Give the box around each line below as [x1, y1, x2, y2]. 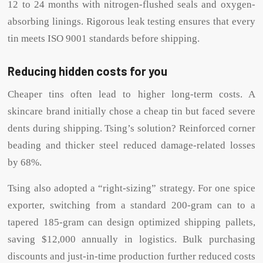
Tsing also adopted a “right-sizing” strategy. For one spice [8, 182, 255, 194]
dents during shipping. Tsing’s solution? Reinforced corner [8, 123, 255, 134]
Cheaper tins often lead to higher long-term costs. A [8, 89, 255, 100]
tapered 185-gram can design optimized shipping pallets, [8, 216, 255, 228]
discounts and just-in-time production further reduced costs [8, 250, 255, 262]
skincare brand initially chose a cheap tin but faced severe [8, 106, 255, 117]
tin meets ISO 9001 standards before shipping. [8, 32, 200, 44]
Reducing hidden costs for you [8, 63, 168, 78]
